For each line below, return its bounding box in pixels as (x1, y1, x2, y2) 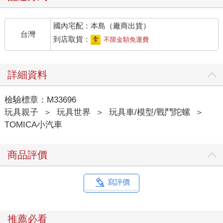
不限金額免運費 (104, 35, 149, 43)
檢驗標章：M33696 (4, 95, 76, 105)
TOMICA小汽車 (4, 119, 62, 129)
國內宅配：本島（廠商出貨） (53, 21, 151, 30)
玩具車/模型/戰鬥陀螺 (109, 107, 190, 117)
